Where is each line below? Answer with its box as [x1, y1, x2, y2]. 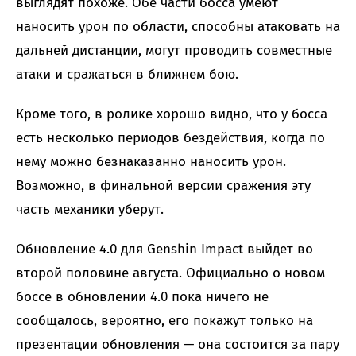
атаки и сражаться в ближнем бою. [16, 66, 238, 83]
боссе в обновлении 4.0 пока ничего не [16, 288, 269, 306]
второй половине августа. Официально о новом [16, 265, 325, 282]
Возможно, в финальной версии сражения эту [16, 177, 311, 195]
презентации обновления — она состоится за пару [16, 336, 339, 354]
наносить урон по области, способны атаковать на [16, 18, 340, 36]
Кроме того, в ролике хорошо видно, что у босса [16, 106, 327, 123]
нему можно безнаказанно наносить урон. [16, 153, 286, 171]
